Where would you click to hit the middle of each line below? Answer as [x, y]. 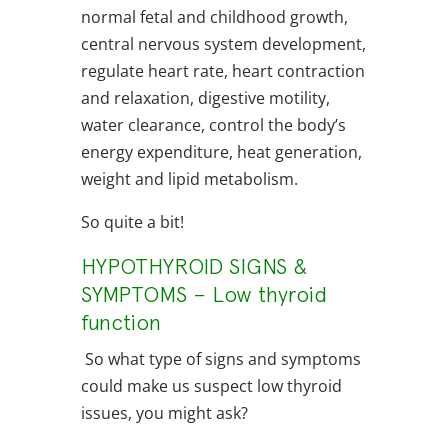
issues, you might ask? [166, 413]
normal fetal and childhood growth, [214, 17]
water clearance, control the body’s [213, 125]
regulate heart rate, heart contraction [222, 71]
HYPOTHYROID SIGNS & [194, 266]
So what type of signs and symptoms [220, 359]
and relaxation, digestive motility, [205, 98]
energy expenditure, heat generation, [221, 152]
